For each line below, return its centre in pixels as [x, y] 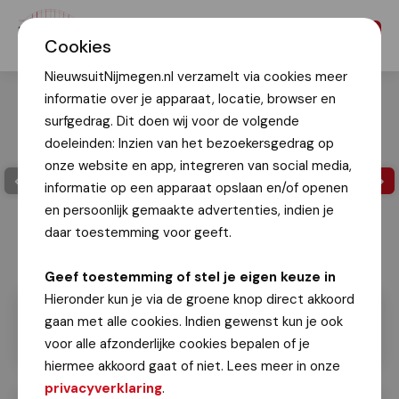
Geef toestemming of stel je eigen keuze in [190, 277]
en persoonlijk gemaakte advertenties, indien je [189, 210]
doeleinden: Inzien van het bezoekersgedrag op [189, 143]
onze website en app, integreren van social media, [198, 166]
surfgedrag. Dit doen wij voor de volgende [172, 121]
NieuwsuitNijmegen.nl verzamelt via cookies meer [196, 77]
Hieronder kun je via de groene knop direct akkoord [199, 299]
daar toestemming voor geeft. [138, 232]
